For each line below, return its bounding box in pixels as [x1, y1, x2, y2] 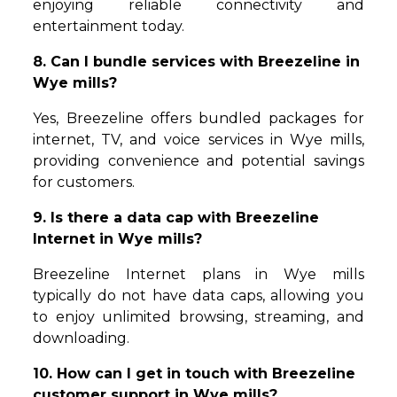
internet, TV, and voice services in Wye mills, [33, 131, 364, 149]
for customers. [33, 174, 136, 191]
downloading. [33, 330, 130, 347]
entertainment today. [33, 18, 185, 35]
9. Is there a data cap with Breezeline [33, 209, 320, 227]
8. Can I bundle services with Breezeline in [33, 53, 361, 71]
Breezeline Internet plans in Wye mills [33, 266, 364, 284]
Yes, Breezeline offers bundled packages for [33, 110, 364, 128]
